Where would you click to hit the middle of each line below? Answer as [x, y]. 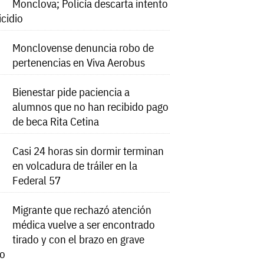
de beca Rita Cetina [56, 121]
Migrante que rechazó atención [82, 210]
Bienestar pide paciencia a [71, 92]
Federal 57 [37, 180]
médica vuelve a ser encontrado [84, 225]
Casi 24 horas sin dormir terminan [88, 151]
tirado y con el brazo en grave [79, 239]
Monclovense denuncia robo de [83, 48]
